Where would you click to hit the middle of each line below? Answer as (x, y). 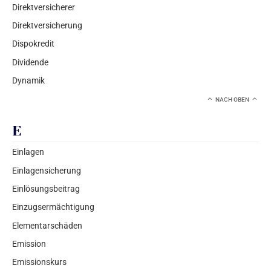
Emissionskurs (39, 262)
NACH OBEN (233, 99)
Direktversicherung (47, 25)
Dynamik (28, 81)
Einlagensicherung (47, 170)
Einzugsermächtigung (53, 207)
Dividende (30, 62)
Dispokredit (33, 44)
